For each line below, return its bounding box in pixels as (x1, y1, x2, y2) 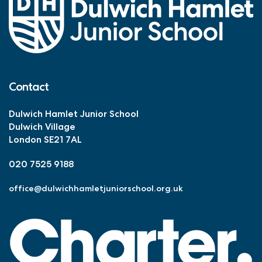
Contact (9, 79, 49, 95)
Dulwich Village (9, 120, 75, 133)
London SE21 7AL (9, 133, 82, 146)
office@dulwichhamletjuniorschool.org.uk (9, 183, 183, 194)
